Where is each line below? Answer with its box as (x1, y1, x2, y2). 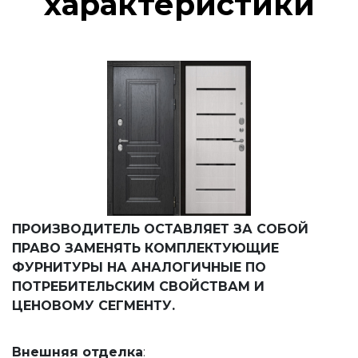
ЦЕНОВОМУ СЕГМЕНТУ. (12, 297, 175, 313)
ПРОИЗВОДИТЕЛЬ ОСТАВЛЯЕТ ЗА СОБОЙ (12, 221, 308, 237)
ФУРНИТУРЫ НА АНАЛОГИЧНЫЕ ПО (12, 259, 266, 275)
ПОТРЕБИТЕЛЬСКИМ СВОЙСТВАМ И (12, 278, 265, 294)
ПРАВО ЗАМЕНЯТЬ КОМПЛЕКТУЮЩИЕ (12, 240, 279, 256)
